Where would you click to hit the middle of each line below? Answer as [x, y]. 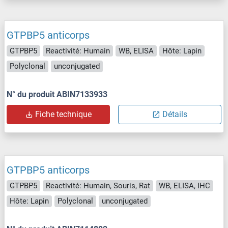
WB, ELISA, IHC [184, 186]
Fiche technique [63, 114]
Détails [175, 114]
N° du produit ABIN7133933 [57, 94]
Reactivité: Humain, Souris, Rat [98, 186]
